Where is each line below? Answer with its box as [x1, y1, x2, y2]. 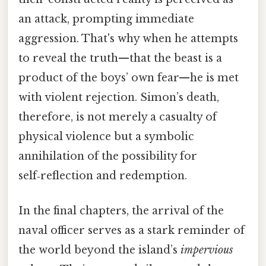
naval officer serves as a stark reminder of [18, 224, 245, 237]
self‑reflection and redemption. [18, 169, 187, 183]
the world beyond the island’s [18, 243, 180, 257]
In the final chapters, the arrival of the [18, 204, 224, 218]
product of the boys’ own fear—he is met [18, 71, 239, 85]
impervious [180, 243, 233, 257]
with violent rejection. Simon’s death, [18, 91, 219, 104]
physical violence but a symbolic [18, 130, 194, 144]
